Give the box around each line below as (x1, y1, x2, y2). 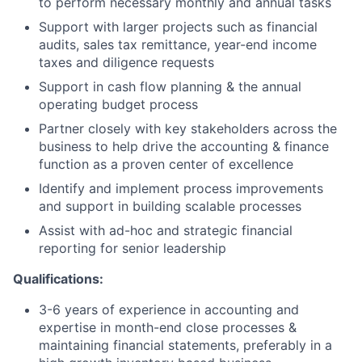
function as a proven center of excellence (39, 155, 293, 172)
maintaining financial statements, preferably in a (39, 336, 332, 353)
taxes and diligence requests (39, 53, 214, 70)
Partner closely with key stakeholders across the (39, 120, 337, 137)
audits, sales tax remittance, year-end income (39, 36, 317, 53)
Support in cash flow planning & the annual (39, 78, 301, 95)
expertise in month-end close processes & (39, 318, 297, 335)
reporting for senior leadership (39, 239, 226, 256)
